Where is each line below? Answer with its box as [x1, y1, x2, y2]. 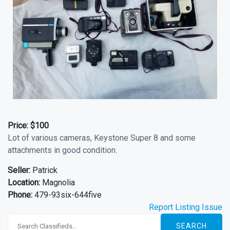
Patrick [30, 165, 57, 175]
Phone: [8, 190, 32, 200]
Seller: [8, 165, 30, 175]
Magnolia [40, 178, 75, 187]
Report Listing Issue [149, 202, 222, 212]
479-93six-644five [32, 190, 102, 200]
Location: [8, 178, 40, 187]
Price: [8, 121, 30, 130]
